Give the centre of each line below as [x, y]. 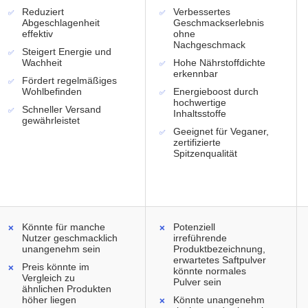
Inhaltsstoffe [200, 114]
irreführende [200, 238]
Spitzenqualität [205, 154]
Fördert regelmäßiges [69, 81]
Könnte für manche [64, 227]
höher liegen [49, 300]
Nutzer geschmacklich [70, 238]
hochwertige [200, 103]
